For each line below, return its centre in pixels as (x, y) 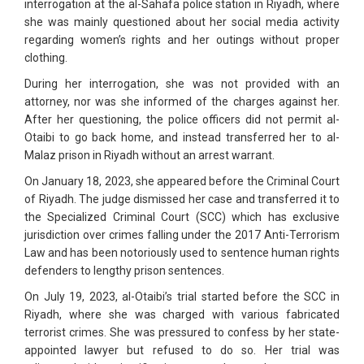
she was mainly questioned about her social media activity (182, 22)
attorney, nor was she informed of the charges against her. (182, 102)
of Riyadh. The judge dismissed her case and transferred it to (182, 199)
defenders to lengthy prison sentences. (124, 271)
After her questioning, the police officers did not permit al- (182, 120)
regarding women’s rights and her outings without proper (182, 40)
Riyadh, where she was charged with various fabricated (182, 315)
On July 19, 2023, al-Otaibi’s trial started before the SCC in (182, 297)
